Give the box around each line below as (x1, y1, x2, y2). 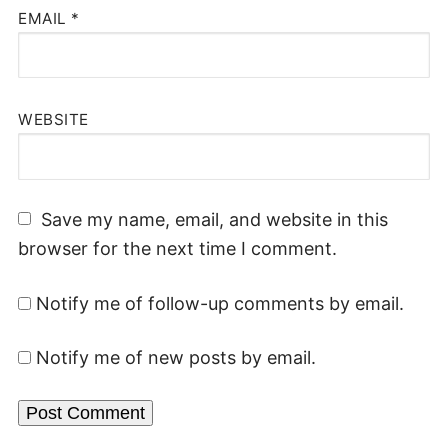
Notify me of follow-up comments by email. (36, 292, 404, 314)
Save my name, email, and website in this (41, 209, 388, 231)
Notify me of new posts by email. (36, 347, 316, 369)
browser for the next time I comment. (18, 238, 337, 260)
